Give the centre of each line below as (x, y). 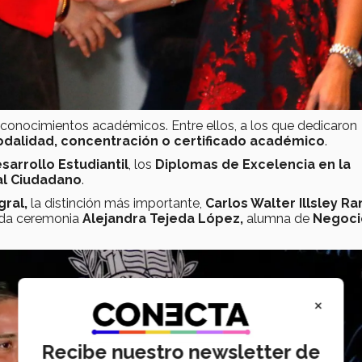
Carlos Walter (252, 204)
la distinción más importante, (116, 204)
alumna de (278, 219)
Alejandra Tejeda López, (161, 219)
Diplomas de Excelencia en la (253, 165)
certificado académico (249, 141)
